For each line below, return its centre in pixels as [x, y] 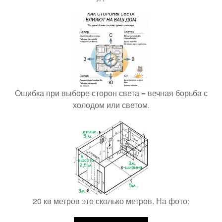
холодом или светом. [111, 105]
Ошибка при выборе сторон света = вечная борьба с [111, 93]
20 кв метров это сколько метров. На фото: [111, 201]
